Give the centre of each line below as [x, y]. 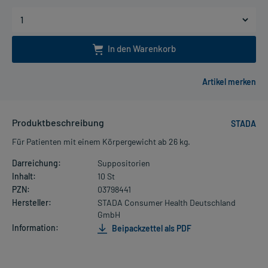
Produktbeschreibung [58, 123]
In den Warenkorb [141, 49]
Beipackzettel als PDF [150, 229]
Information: [35, 228]
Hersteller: [32, 203]
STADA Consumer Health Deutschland [166, 203]
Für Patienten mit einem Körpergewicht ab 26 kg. [101, 142]
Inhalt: [24, 176]
